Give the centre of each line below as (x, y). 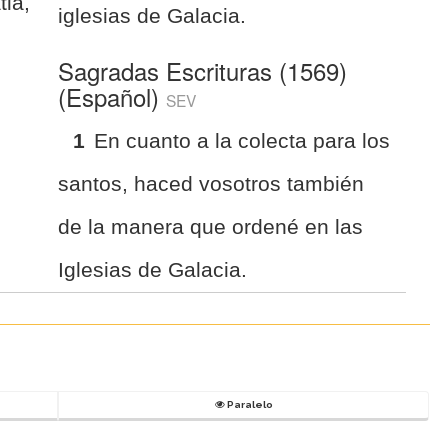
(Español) (112, 96)
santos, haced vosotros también (211, 183)
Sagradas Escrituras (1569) (203, 70)
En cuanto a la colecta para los (242, 140)
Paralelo (248, 404)
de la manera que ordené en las (211, 226)
